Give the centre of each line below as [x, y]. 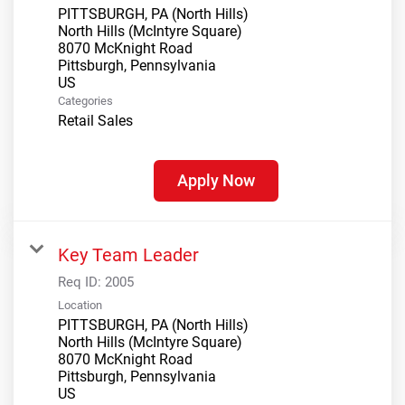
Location [80, 306]
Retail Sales [95, 121]
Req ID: [81, 283]
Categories [85, 101]
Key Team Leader [128, 255]
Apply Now [216, 181]
